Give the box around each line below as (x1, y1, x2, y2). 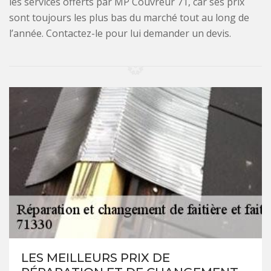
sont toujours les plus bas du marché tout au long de (9, 10, 249, 24)
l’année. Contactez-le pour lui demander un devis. (9, 26, 231, 40)
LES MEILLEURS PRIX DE (21, 250, 170, 265)
